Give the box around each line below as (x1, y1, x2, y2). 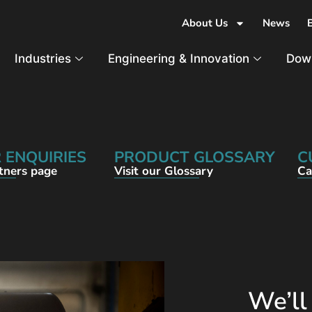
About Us (182, 16, 228, 30)
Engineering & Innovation (108, 52, 250, 65)
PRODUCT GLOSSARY (114, 147, 276, 168)
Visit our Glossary (114, 163, 214, 179)
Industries (15, 52, 72, 65)
